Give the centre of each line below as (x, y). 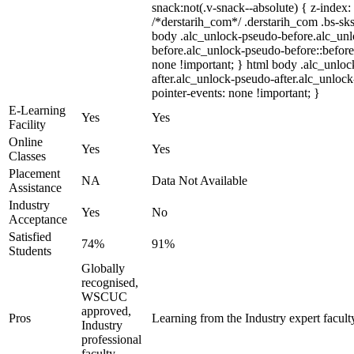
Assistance (35, 188)
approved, (106, 311)
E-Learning (37, 110)
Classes (27, 156)
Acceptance (38, 219)
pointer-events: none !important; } (236, 93)
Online (26, 142)
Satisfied (30, 237)
